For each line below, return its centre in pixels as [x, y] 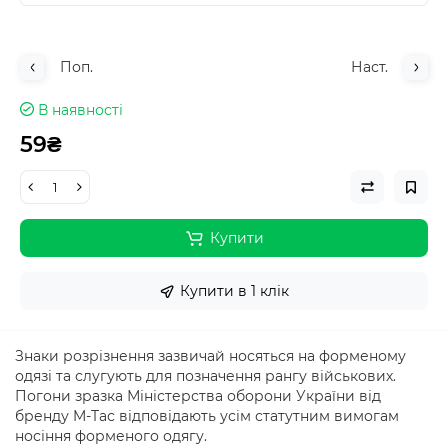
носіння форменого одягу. [111, 436]
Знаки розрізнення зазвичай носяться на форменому [210, 356]
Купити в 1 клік [234, 291]
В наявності [80, 110]
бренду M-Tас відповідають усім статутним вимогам [207, 416]
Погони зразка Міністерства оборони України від [198, 396]
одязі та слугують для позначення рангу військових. [205, 376]
